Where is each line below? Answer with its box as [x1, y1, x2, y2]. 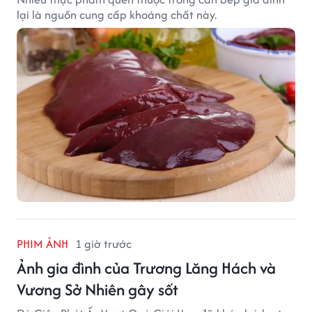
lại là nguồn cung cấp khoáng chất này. [17, 6, 217, 23]
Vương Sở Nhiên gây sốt [17, 277, 178, 301]
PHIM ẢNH [17, 235, 68, 252]
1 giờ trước [75, 235, 132, 252]
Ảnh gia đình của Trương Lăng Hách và [17, 256, 276, 279]
